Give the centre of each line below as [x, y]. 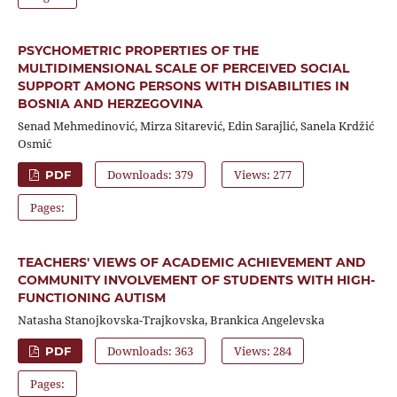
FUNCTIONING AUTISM [91, 297]
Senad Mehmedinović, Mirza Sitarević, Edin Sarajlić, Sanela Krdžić [195, 125]
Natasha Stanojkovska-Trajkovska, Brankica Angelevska [171, 319]
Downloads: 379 [151, 174]
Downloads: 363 [151, 350]
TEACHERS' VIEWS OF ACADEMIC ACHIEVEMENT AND [191, 262]
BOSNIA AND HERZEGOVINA [110, 103]
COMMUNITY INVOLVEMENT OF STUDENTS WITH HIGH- [196, 280]
